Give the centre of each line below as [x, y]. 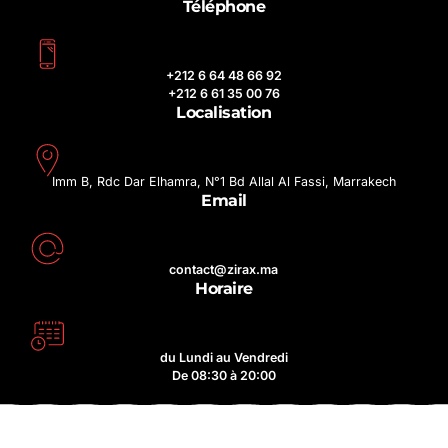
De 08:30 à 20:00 [223, 376]
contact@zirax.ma [224, 270]
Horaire [224, 289]
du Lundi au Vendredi [223, 358]
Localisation [224, 113]
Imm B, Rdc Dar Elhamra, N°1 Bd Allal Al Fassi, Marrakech [223, 182]
